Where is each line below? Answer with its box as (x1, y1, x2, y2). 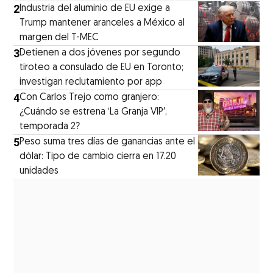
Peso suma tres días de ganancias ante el (19, 136, 196, 147)
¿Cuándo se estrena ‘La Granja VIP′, (19, 107, 168, 117)
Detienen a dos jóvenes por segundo (19, 48, 181, 58)
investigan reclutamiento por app (19, 77, 163, 87)
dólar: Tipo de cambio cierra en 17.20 (19, 151, 177, 161)
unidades (19, 166, 59, 176)
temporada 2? (19, 121, 80, 132)
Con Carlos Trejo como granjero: (19, 92, 160, 102)
